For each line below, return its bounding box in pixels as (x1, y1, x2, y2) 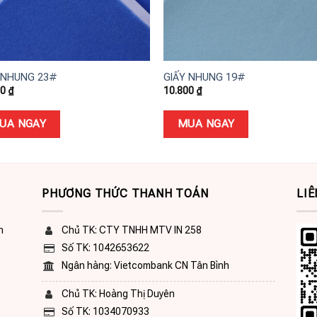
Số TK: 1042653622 (62, 241, 149, 253)
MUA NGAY (177, 117, 235, 131)
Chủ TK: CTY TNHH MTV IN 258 (62, 224, 202, 236)
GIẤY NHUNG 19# (163, 71, 246, 83)
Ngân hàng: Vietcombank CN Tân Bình (62, 259, 229, 271)
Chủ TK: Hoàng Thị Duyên (62, 287, 175, 299)
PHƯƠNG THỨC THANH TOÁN (42, 187, 209, 201)
